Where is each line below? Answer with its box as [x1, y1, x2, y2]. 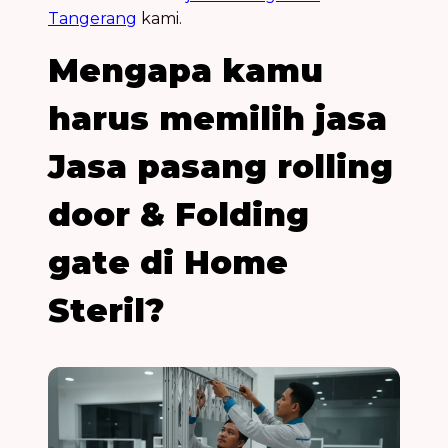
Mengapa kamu [48, 50, 323, 90]
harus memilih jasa [48, 98, 387, 138]
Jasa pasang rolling [48, 146, 393, 186]
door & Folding [48, 194, 309, 234]
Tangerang [48, 8, 137, 28]
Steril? [48, 290, 164, 330]
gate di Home [48, 242, 288, 282]
